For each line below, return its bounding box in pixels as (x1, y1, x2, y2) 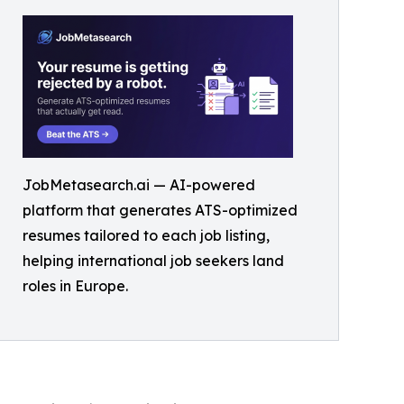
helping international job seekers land (23, 252, 284, 270)
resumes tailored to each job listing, (23, 226, 270, 244)
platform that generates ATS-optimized (23, 201, 298, 219)
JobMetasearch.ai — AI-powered (23, 176, 255, 194)
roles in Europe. (23, 277, 128, 295)
